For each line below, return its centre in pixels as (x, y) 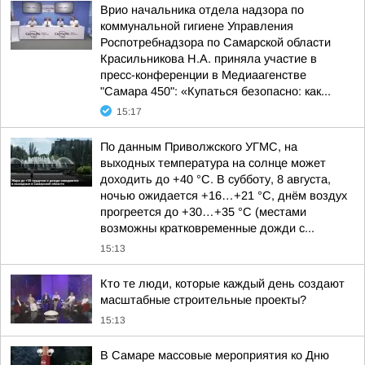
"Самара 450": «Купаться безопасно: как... (215, 91)
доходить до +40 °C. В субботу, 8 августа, (215, 179)
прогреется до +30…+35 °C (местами (203, 212)
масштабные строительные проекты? (203, 300)
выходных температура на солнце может (213, 163)
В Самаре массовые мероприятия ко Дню (215, 355)
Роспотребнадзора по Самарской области (215, 42)
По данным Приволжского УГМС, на (199, 147)
